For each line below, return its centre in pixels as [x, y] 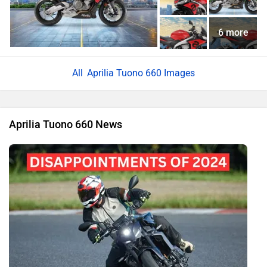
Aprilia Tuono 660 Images [140, 73]
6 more [233, 33]
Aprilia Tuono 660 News [66, 124]
